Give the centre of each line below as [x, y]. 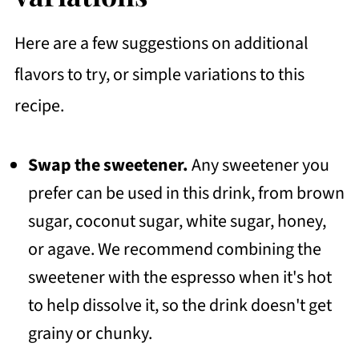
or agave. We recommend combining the [174, 249]
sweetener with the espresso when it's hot [179, 277]
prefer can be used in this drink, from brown [186, 193]
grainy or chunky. [90, 333]
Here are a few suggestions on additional [161, 43]
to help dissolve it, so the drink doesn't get [179, 305]
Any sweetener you [258, 165]
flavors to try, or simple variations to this [159, 74]
